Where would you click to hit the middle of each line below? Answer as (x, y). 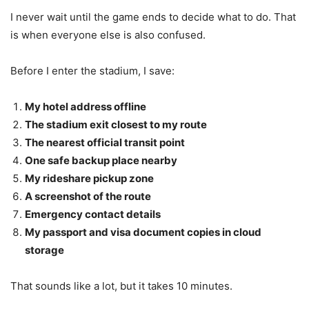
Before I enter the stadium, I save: (92, 70)
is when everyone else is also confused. (108, 34)
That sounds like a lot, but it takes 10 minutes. (121, 286)
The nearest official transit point (105, 142)
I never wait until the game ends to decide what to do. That (153, 17)
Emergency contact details (93, 214)
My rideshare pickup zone (89, 178)
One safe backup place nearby (101, 160)
